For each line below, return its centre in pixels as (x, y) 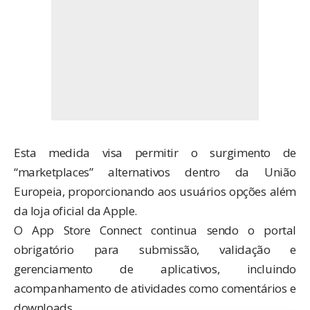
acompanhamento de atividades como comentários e (155, 288)
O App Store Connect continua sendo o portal (155, 230)
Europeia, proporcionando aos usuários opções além (155, 191)
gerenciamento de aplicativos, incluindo (155, 268)
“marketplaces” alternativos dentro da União (155, 172)
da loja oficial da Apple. (75, 210)
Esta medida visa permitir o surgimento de (155, 152)
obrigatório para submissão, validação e (155, 249)
